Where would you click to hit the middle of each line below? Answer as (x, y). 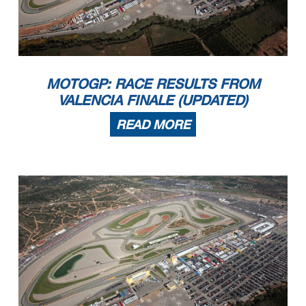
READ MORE (153, 125)
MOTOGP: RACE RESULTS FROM (153, 84)
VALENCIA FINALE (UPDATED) (153, 100)
